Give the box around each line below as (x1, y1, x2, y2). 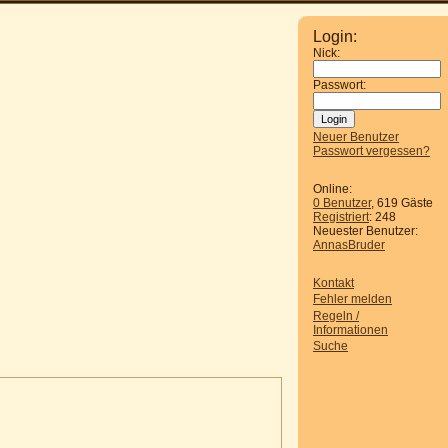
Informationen (313, 322, 388, 337)
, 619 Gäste (371, 196, 433, 210)
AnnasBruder (313, 238, 385, 252)
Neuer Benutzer (313, 130, 399, 144)
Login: (313, 28, 357, 45)
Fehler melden (313, 292, 392, 307)
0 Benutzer (313, 196, 371, 210)
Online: (313, 182, 352, 196)
